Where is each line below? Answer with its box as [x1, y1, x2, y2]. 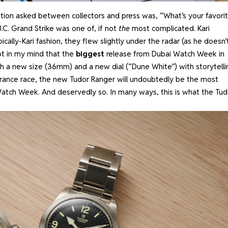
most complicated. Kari [129, 23, 210, 33]
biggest [75, 48, 104, 59]
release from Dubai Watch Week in [104, 48, 224, 59]
